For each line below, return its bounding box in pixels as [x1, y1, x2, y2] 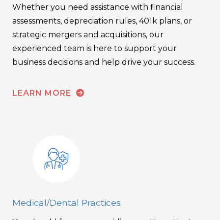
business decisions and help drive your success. [12, 57, 195, 67]
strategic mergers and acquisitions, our [12, 29, 164, 39]
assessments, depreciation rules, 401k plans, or [12, 16, 192, 26]
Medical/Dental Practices [12, 197, 121, 208]
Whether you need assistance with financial [12, 2, 183, 12]
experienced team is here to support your [12, 43, 177, 53]
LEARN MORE [12, 88, 74, 98]
